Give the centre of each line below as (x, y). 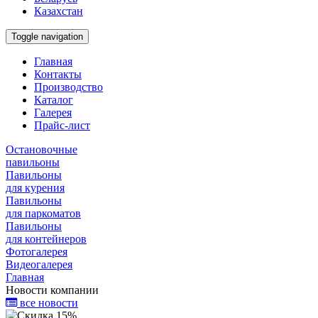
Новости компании (52, 290)
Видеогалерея (39, 264)
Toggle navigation (47, 37)
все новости (48, 303)
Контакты (58, 74)
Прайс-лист (62, 125)
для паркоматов (43, 213)
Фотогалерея (37, 252)
